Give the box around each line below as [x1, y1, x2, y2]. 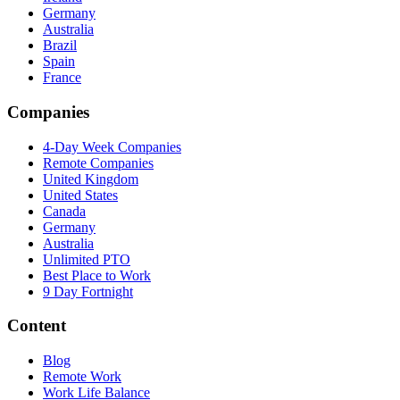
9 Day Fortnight [43, 283, 133, 299]
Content [7, 316, 66, 336]
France [43, 70, 81, 86]
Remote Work [43, 369, 121, 384]
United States [43, 187, 118, 203]
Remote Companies [43, 154, 154, 171]
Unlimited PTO [43, 251, 130, 267]
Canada [43, 203, 86, 219]
